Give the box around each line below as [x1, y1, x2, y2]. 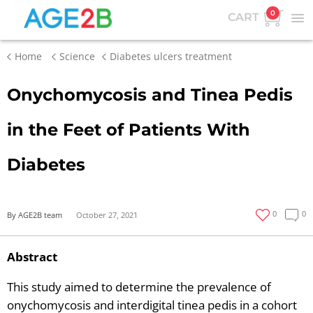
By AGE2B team [7, 210, 62, 221]
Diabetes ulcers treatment [110, 50, 232, 63]
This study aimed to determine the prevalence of [7, 279, 271, 296]
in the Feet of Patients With [7, 119, 250, 140]
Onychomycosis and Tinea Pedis [7, 85, 293, 105]
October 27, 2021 [76, 210, 138, 221]
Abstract [7, 249, 57, 265]
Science [59, 50, 95, 63]
